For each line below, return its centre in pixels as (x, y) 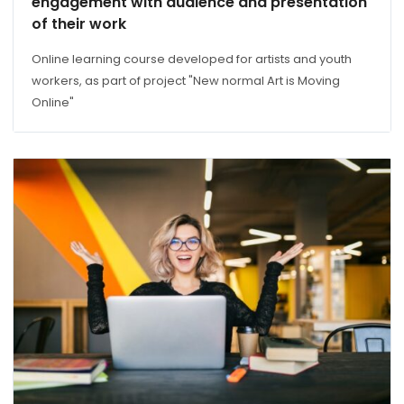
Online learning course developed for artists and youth (192, 60)
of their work (79, 24)
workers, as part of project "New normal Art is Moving (186, 81)
